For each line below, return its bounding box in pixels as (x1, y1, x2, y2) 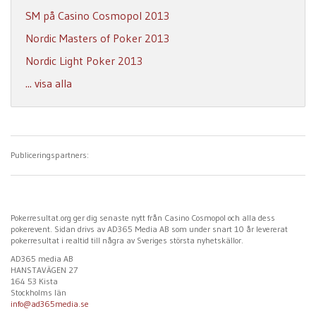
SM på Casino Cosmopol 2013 (25, 8, 169, 23)
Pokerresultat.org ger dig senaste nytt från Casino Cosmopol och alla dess (11, 212, 275, 224)
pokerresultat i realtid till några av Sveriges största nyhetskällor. (11, 235, 243, 246)
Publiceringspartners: (11, 150, 89, 161)
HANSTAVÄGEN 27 (11, 265, 78, 276)
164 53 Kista (11, 276, 58, 287)
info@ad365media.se (11, 298, 89, 310)
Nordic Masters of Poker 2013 (25, 31, 169, 46)
